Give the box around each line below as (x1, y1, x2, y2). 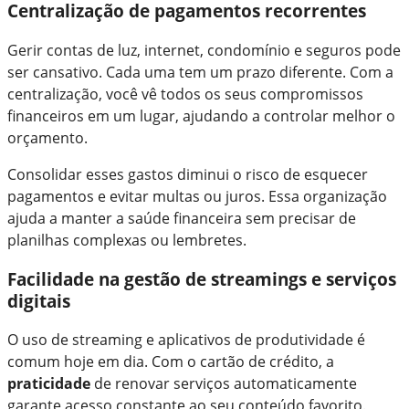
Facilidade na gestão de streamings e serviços (7, 267, 396, 290)
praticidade (7, 373, 90, 394)
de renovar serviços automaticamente (90, 373, 357, 394)
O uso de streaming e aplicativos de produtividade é (7, 330, 365, 351)
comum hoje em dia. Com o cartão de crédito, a (7, 351, 334, 372)
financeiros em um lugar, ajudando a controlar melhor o (7, 105, 395, 126)
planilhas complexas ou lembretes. (7, 229, 246, 250)
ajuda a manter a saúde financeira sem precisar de (7, 207, 356, 228)
